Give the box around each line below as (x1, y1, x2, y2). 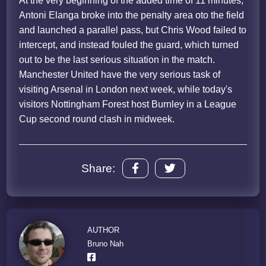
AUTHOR (87, 225, 120, 235)
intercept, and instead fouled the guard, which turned (19, 40, 239, 50)
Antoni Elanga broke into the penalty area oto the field (19, 10, 245, 21)
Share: (81, 161, 115, 175)
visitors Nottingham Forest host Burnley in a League (19, 99, 237, 110)
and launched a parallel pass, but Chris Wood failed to (19, 25, 247, 36)
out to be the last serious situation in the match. (19, 55, 216, 65)
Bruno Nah (87, 239, 124, 248)
